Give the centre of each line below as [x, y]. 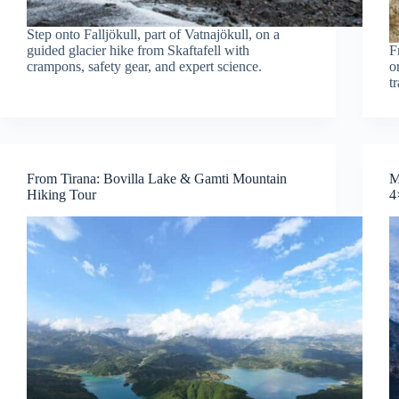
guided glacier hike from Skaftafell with [138, 51]
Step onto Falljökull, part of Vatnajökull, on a [153, 35]
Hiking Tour [61, 195]
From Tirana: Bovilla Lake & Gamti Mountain [157, 179]
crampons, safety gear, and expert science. [144, 67]
